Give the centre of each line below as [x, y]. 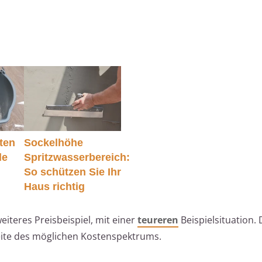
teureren [158, 220]
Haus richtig [54, 186]
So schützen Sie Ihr [72, 172]
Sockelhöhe [53, 142]
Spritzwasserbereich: [77, 157]
